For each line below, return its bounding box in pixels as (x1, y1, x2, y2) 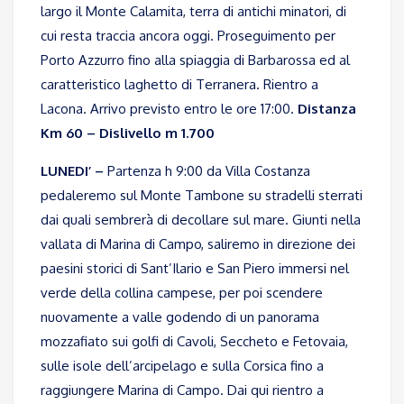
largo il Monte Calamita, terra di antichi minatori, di (41, 3, 346, 21)
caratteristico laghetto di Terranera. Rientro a (41, 76, 318, 94)
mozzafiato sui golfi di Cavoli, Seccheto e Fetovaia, (41, 333, 348, 351)
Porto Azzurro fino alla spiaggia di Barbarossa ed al (41, 51, 350, 69)
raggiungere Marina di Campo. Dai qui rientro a (41, 381, 324, 399)
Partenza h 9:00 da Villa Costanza (104, 162, 310, 180)
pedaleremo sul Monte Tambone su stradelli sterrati (41, 187, 363, 205)
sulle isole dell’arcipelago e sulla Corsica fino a (41, 357, 324, 375)
